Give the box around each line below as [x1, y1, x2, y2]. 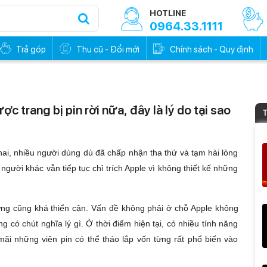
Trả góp [16, 44, 46, 54]
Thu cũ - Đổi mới [76, 44, 139, 54]
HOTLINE [150, 8, 186, 18]
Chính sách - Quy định [170, 44, 253, 54]
